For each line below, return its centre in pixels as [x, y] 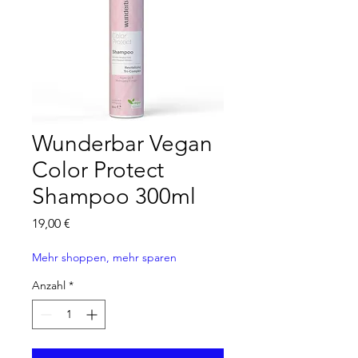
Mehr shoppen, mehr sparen [104, 257]
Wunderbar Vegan [122, 143]
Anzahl [49, 285]
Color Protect [98, 170]
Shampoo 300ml [114, 196]
